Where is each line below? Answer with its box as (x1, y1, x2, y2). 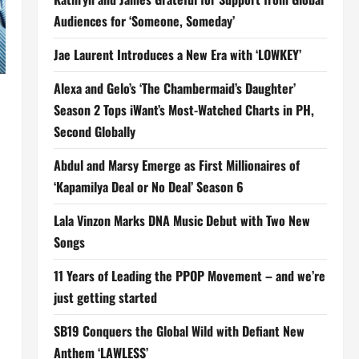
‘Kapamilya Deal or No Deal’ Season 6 (53, 177, 244, 196)
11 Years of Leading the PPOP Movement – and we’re (53, 266, 325, 285)
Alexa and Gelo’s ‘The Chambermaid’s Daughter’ (53, 79, 296, 98)
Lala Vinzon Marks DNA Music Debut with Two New (53, 211, 310, 230)
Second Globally (53, 122, 135, 141)
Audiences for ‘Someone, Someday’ (53, 11, 235, 30)
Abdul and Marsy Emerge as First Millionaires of (53, 155, 300, 175)
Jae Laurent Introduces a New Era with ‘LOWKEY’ (53, 45, 301, 64)
